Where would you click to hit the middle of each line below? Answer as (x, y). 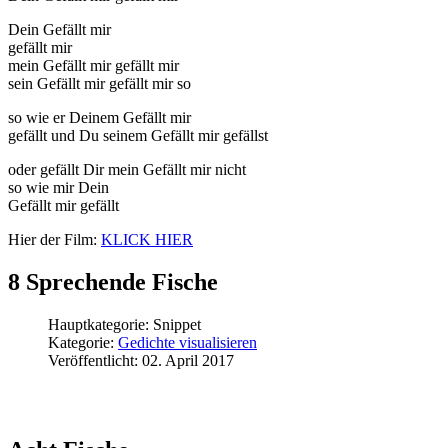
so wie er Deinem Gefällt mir (99, 117)
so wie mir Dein (58, 187)
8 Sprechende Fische (113, 281)
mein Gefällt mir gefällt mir (93, 65)
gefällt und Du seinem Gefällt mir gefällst (138, 135)
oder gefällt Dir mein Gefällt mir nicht (127, 169)
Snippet (177, 324)
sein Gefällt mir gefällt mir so (99, 83)
